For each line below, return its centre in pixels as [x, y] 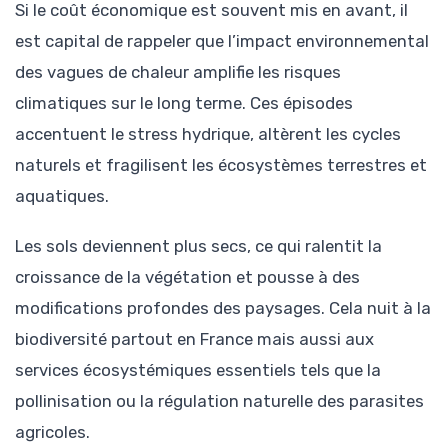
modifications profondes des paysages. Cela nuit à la [223, 308]
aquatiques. [62, 196]
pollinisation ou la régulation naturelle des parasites [219, 401]
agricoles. [52, 432]
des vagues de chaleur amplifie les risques [178, 72]
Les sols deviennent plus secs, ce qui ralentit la [198, 246]
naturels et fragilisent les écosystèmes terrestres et [221, 165]
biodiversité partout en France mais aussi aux [194, 339]
